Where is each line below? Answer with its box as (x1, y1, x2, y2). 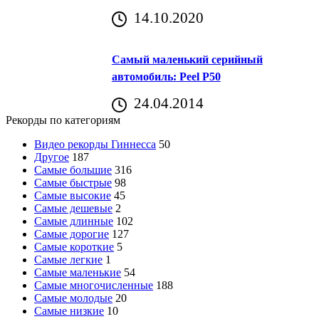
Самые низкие (34, 305, 104, 318)
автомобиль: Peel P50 (111, 70, 221, 83)
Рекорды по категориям (6, 114, 120, 127)
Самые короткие (34, 241, 114, 253)
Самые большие (34, 164, 112, 177)
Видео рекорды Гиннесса (34, 138, 156, 151)
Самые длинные (34, 215, 113, 228)
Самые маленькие (34, 266, 121, 279)
